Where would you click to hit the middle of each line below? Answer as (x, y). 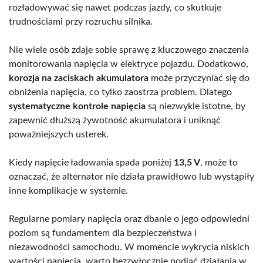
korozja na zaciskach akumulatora (79, 78)
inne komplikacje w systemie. (68, 190)
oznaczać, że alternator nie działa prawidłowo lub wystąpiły (131, 176)
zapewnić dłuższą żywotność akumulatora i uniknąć (115, 120)
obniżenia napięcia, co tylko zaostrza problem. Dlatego (120, 92)
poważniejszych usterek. (59, 134)
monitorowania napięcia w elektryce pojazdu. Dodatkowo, (129, 64)
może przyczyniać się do (199, 78)
